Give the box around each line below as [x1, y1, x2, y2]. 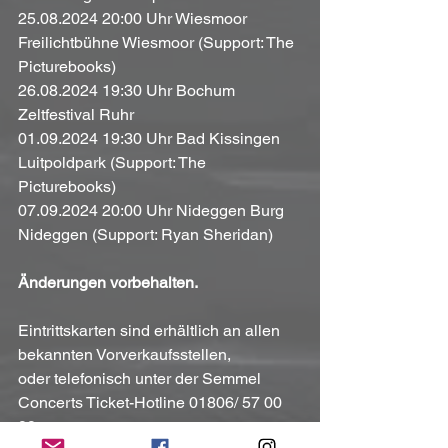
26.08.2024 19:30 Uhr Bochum [18, 80, 239, 100]
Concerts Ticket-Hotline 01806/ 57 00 [18, 392, 286, 412]
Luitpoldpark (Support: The [18, 152, 210, 172]
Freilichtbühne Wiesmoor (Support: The [18, 32, 298, 52]
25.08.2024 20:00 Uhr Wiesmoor [18, 8, 251, 28]
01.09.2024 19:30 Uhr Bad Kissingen [18, 128, 284, 148]
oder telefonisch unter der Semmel [18, 368, 265, 388]
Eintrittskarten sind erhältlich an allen [18, 320, 284, 340]
